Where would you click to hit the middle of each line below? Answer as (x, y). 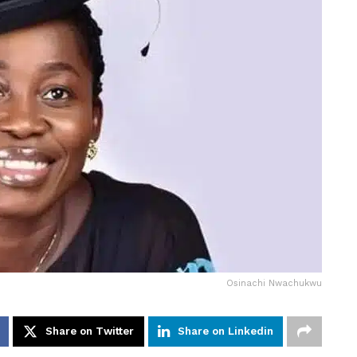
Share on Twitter (90, 331)
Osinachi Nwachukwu (274, 283)
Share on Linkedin (226, 331)
